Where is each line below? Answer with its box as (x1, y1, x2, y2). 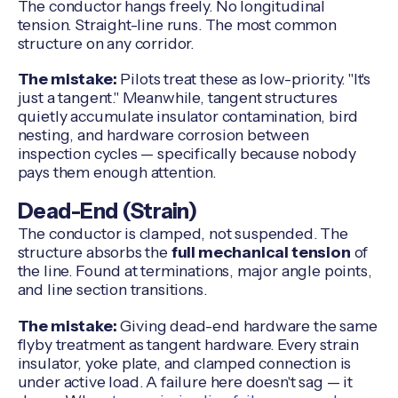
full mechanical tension (171, 242, 351, 261)
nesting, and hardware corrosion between (17, 125, 309, 145)
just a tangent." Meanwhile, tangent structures (17, 88, 338, 107)
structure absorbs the (17, 242, 171, 261)
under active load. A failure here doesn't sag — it (17, 371, 353, 391)
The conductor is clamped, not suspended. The (17, 223, 348, 243)
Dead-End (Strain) (17, 197, 197, 224)
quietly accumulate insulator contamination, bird (17, 107, 359, 126)
